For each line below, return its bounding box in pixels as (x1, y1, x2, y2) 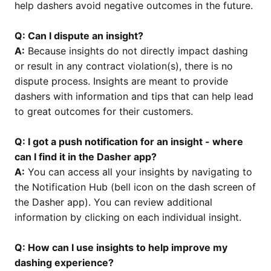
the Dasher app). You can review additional (15, 196, 212, 209)
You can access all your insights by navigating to (25, 166, 252, 178)
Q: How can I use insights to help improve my (15, 241, 227, 254)
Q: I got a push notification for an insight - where (15, 135, 243, 148)
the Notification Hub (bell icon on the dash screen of (15, 181, 256, 194)
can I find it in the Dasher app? (15, 151, 157, 163)
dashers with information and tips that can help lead (15, 90, 253, 103)
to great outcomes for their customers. (15, 105, 193, 118)
